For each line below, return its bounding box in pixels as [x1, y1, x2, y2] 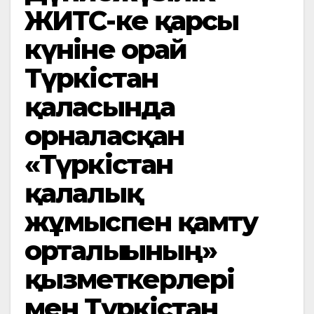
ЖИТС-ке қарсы [25, 4, 239, 37]
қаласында [25, 90, 175, 123]
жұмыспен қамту [25, 205, 258, 238]
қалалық [25, 177, 142, 210]
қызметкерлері [25, 263, 235, 296]
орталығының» [25, 234, 217, 267]
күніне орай [25, 33, 187, 66]
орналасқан [25, 119, 184, 152]
